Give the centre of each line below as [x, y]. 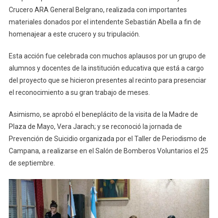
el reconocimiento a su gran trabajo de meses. [79, 92]
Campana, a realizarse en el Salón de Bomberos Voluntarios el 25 [108, 151]
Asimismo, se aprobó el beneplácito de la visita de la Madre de [103, 114]
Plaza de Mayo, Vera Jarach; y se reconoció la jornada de [95, 126]
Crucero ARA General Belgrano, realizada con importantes [98, 9]
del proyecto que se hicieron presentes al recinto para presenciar [107, 80]
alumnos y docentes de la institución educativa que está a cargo [106, 68]
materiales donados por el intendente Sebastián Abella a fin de [105, 22]
